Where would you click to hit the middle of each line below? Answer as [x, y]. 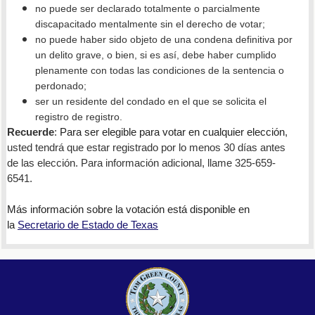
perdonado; [60, 85]
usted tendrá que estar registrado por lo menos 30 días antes [146, 147]
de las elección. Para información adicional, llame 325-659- [141, 163]
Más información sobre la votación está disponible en [128, 209]
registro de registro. [78, 116]
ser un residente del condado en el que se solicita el [150, 101]
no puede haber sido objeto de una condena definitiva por [163, 39]
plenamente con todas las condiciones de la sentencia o [159, 70]
